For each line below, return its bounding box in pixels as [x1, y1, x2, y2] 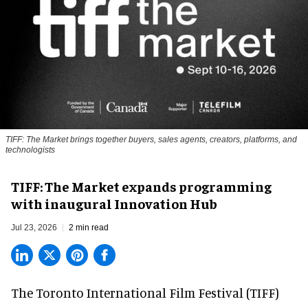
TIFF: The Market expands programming [11, 177, 272, 195]
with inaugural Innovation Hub [11, 195, 217, 212]
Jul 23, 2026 [11, 223, 57, 233]
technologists [5, 145, 55, 155]
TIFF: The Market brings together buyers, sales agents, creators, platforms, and [5, 135, 297, 145]
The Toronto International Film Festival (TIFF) [11, 285, 279, 301]
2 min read [69, 223, 109, 233]
